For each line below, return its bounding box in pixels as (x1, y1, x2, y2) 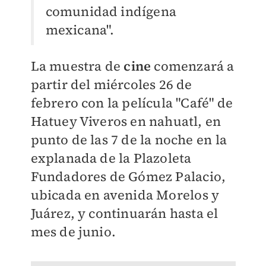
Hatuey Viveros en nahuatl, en (30, 112, 221, 131)
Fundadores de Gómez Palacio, (30, 167, 226, 186)
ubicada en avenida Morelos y (30, 186, 220, 204)
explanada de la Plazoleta (30, 149, 192, 167)
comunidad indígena (45, 2, 177, 21)
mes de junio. (30, 223, 116, 241)
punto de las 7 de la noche (30, 131, 194, 149)
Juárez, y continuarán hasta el (30, 204, 218, 223)
